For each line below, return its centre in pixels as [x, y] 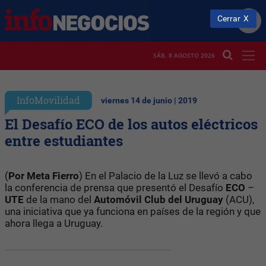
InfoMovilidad [48, 100]
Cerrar [229, 18]
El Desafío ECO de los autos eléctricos [131, 124]
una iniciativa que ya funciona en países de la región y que [133, 211]
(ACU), [239, 199]
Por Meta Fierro [44, 175]
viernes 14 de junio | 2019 [149, 100]
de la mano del [60, 199]
